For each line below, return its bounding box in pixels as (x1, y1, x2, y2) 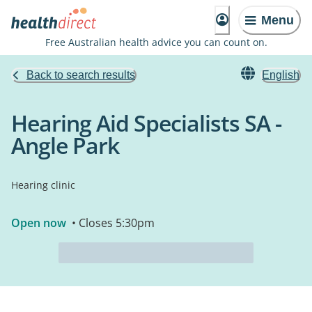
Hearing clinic (11, 178, 75, 192)
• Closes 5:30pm (69, 215, 155, 231)
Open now (11, 215, 66, 231)
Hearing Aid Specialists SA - (11, 108, 281, 138)
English (262, 69, 299, 81)
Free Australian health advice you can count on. (45, 36, 267, 49)
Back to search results (26, 69, 135, 81)
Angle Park (11, 130, 119, 160)
